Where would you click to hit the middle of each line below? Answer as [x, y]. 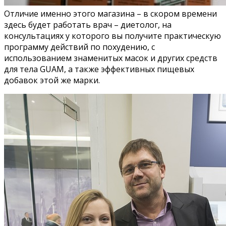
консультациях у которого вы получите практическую [112, 36]
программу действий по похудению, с [79, 47]
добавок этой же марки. [52, 80]
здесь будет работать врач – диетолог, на [88, 24]
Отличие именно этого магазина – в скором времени [110, 13]
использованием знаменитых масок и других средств [111, 58]
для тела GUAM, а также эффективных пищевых [99, 69]
